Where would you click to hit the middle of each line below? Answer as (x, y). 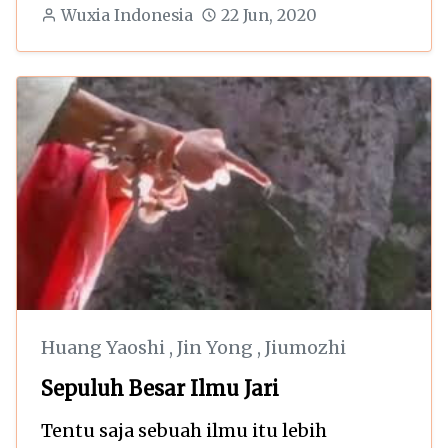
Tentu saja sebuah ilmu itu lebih (184, 430)
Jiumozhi (305, 347)
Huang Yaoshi (105, 347)
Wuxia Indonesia (126, 15)
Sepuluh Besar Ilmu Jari (160, 388)
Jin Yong (217, 347)
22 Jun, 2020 (268, 15)
